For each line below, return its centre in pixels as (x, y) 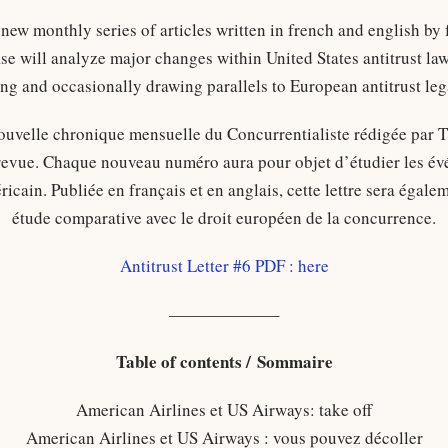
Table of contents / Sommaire (224, 361)
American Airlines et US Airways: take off (224, 409)
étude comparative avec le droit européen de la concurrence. (224, 217)
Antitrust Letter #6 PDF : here (224, 265)
